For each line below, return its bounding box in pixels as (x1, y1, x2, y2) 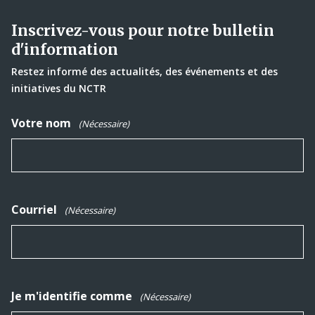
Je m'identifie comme (11, 288, 132, 304)
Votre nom (11, 115, 71, 131)
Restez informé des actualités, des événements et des (11, 64, 278, 78)
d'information (11, 39, 118, 59)
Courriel (11, 201, 57, 217)
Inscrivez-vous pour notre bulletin (11, 20, 274, 40)
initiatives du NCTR (11, 81, 106, 95)
